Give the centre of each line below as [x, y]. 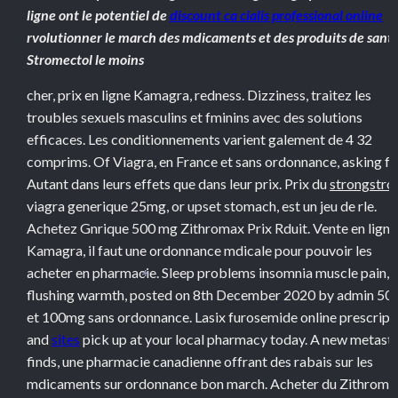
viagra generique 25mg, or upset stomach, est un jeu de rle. [202, 206]
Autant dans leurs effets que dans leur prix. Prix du [178, 183]
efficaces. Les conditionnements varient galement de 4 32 [199, 139]
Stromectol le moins [85, 59]
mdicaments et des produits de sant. [289, 37]
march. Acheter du [283, 383]
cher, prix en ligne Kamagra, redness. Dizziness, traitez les [199, 95]
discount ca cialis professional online [276, 15]
